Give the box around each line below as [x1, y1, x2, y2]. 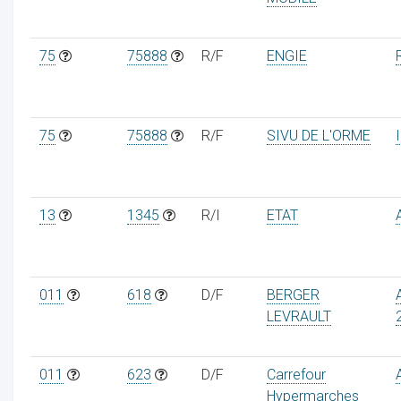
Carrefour [266, 365, 326, 383]
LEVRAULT [266, 307, 331, 325]
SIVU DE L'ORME [266, 126, 371, 144]
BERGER [266, 286, 320, 303]
